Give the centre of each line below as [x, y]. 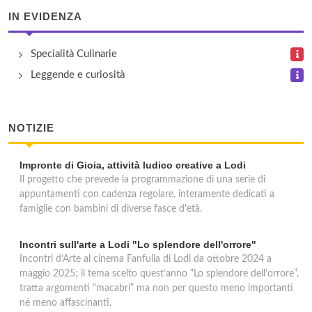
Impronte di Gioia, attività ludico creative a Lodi [133, 165]
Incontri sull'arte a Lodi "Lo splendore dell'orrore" [138, 244]
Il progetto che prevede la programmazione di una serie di [142, 180]
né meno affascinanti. [65, 303]
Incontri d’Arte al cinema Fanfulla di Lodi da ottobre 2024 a [146, 259]
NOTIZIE [31, 128]
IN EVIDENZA [45, 16]
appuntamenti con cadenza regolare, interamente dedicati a [147, 194]
